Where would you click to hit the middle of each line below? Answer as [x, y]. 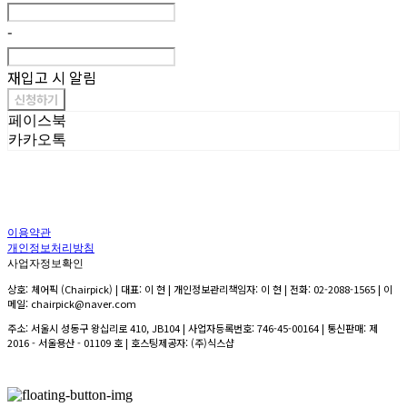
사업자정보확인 [45, 265]
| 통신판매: [344, 328]
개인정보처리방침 [51, 249]
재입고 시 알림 [52, 78]
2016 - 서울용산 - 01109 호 [65, 343]
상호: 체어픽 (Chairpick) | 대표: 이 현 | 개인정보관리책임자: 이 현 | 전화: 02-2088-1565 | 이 [200, 289]
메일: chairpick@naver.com [72, 304]
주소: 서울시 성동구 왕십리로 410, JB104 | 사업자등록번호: [132, 328]
